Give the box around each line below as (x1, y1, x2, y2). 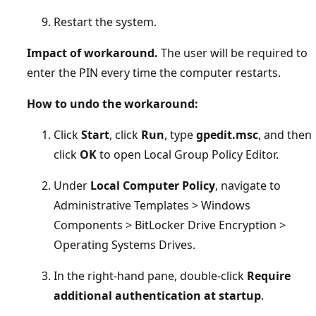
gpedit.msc (196, 126, 258, 142)
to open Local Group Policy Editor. (97, 146, 279, 162)
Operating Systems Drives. (54, 236, 195, 253)
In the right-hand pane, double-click (54, 267, 247, 284)
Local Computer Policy (90, 177, 215, 193)
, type (164, 126, 196, 142)
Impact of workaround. (27, 44, 158, 61)
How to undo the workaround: (27, 95, 198, 111)
